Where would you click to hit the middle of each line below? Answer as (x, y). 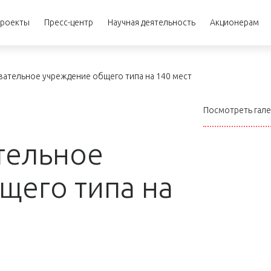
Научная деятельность (152, 22)
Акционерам (234, 22)
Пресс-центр (69, 22)
